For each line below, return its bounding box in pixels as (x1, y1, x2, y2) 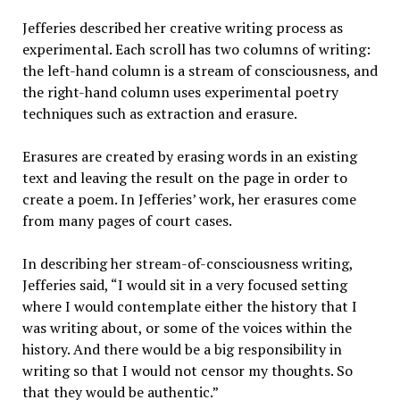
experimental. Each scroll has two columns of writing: (21, 39, 371, 60)
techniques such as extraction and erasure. (21, 104, 300, 124)
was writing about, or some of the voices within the (21, 318, 352, 338)
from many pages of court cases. (21, 211, 235, 231)
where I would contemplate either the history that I (21, 296, 357, 317)
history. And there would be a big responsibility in (21, 339, 342, 360)
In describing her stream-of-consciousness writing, (21, 254, 353, 274)
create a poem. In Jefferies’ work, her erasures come (21, 189, 356, 210)
